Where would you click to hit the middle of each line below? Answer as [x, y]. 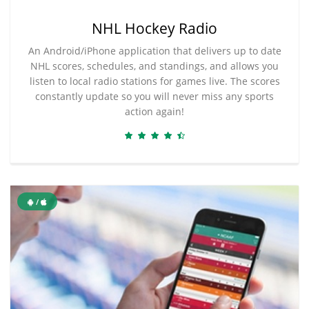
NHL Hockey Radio [154, 28]
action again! [154, 111]
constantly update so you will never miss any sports [154, 96]
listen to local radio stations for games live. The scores [154, 81]
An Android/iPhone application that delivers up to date [154, 50]
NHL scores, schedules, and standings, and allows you [154, 66]
